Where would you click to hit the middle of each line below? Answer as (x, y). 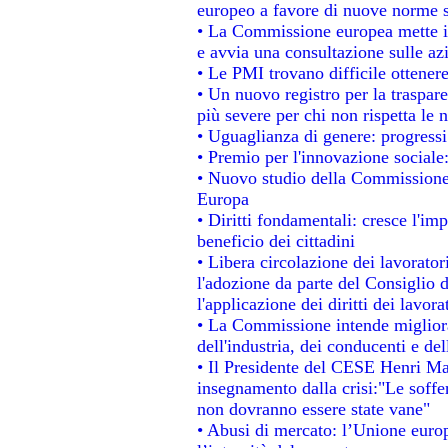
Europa (222, 198)
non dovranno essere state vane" (313, 408)
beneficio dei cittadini (275, 240)
